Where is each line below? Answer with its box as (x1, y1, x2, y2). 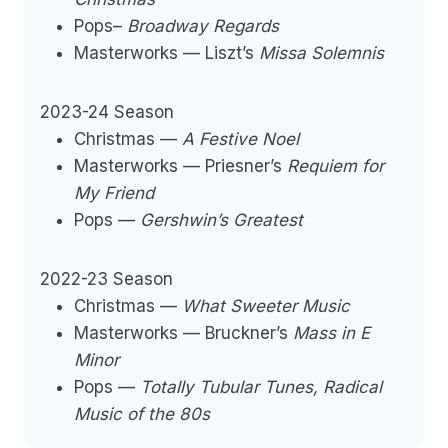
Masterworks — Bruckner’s (74, 322, 293, 343)
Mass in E (293, 322, 370, 343)
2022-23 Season (40, 268, 173, 289)
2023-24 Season (40, 101, 174, 122)
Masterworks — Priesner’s (74, 155, 287, 176)
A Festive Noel (182, 128, 299, 149)
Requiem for (287, 155, 384, 176)
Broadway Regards (127, 15, 279, 36)
